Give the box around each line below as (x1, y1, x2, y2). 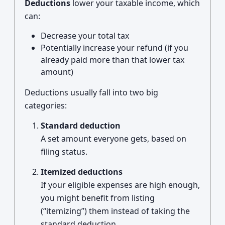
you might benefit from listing (41, 192, 155, 203)
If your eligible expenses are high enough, (41, 179, 200, 190)
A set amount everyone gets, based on (41, 133, 186, 144)
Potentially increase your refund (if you (41, 42, 188, 53)
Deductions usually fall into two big (25, 87, 158, 98)
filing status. (41, 146, 87, 157)
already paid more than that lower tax (41, 54, 184, 65)
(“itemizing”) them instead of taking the (41, 205, 190, 216)
